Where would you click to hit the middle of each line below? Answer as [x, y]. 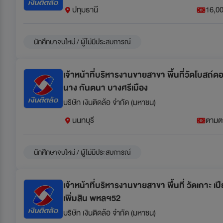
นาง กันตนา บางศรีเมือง [106, 88]
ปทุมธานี [85, 10]
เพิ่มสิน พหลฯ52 [92, 198]
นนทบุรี [83, 120]
